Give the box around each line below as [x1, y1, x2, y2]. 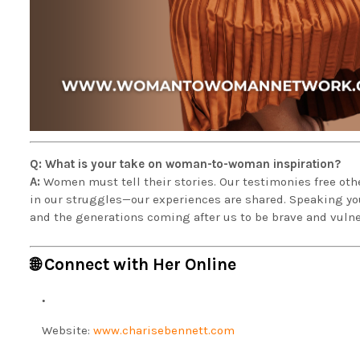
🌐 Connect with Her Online [30, 254, 236, 274]
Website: [42, 322, 93, 337]
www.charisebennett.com [93, 322, 235, 337]
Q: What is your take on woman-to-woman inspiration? [30, 157, 341, 172]
